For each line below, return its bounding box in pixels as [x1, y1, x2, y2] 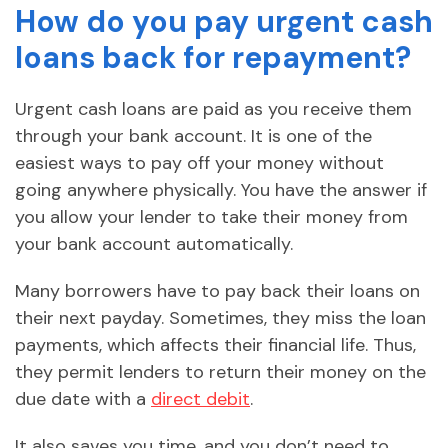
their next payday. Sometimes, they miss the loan [15, 306, 426, 331]
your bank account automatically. [15, 232, 293, 257]
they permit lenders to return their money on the [15, 360, 426, 385]
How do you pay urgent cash [15, 2, 433, 42]
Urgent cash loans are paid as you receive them [15, 97, 412, 122]
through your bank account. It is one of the [15, 124, 372, 149]
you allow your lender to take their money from [15, 205, 408, 230]
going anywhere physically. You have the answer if [15, 178, 427, 203]
